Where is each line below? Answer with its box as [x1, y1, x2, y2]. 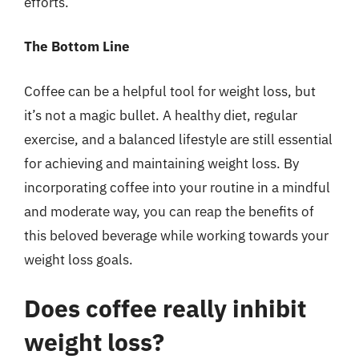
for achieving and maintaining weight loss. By [24, 154, 299, 172]
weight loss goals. [24, 250, 133, 268]
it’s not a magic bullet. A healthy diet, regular [24, 106, 297, 124]
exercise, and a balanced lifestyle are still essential [24, 130, 333, 148]
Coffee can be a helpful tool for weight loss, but [24, 82, 316, 100]
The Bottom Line [24, 38, 130, 55]
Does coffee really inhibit [24, 292, 306, 324]
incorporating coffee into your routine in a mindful [24, 178, 330, 196]
